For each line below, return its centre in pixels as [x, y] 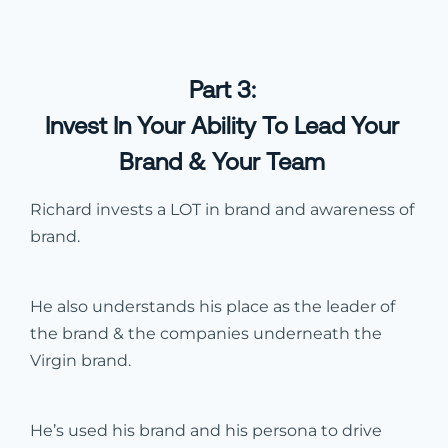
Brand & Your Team [222, 161]
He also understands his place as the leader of [212, 306]
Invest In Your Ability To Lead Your [222, 125]
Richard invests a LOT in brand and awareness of [222, 209]
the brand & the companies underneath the [206, 333]
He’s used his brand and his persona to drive [206, 430]
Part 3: [222, 89]
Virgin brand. [80, 360]
